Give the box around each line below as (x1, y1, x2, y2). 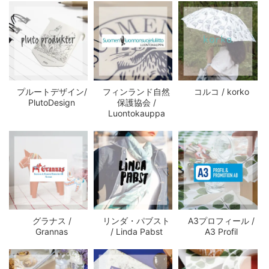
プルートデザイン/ (16, 86, 87, 97)
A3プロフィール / (188, 215, 255, 226)
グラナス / (32, 215, 71, 226)
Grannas (35, 226, 68, 237)
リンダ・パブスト (103, 215, 171, 226)
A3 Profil (205, 226, 238, 237)
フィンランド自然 (103, 86, 171, 97)
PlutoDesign (28, 97, 76, 107)
